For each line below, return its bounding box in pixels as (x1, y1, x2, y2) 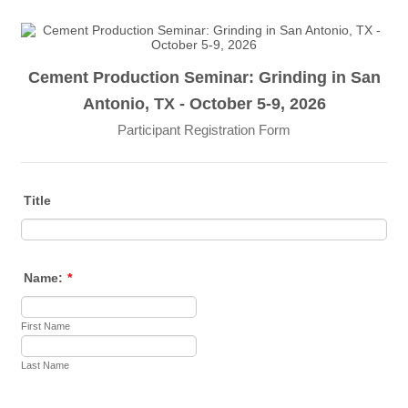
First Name (21, 320, 71, 331)
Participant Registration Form (117, 122, 291, 138)
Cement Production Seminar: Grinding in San (27, 68, 381, 87)
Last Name (21, 359, 70, 371)
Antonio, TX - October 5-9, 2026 (82, 95, 326, 113)
